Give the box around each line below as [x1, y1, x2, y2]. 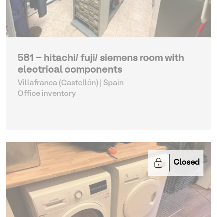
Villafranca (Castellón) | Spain [17, 80, 124, 87]
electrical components [17, 66, 122, 75]
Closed [173, 159, 200, 166]
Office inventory [17, 91, 76, 97]
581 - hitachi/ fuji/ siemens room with [17, 54, 184, 63]
